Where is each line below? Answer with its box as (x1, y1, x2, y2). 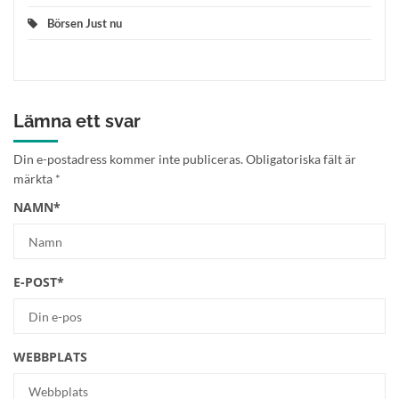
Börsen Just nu (47, 16, 122, 30)
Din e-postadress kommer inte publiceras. (13, 151, 243, 167)
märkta (13, 171, 55, 186)
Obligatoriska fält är (246, 151, 356, 167)
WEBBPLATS (13, 348, 87, 365)
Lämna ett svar (13, 110, 141, 132)
